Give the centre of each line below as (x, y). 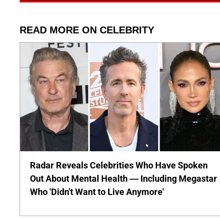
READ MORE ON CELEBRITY (87, 30)
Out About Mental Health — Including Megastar (124, 179)
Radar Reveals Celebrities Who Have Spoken (119, 165)
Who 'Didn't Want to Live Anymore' (97, 192)
